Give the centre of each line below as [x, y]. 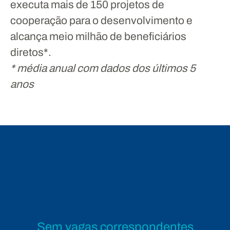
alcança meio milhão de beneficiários [98, 36]
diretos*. [31, 52]
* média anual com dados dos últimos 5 [103, 68]
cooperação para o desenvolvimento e [101, 21]
